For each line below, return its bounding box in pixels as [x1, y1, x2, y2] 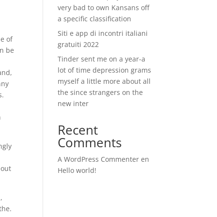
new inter [58, 99, 89, 108]
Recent [58, 121, 98, 139]
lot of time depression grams [58, 65, 152, 75]
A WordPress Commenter [58, 155, 139, 164]
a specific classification [58, 14, 132, 23]
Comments [58, 134, 122, 151]
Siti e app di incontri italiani [58, 29, 148, 38]
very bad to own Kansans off [58, 3, 150, 12]
